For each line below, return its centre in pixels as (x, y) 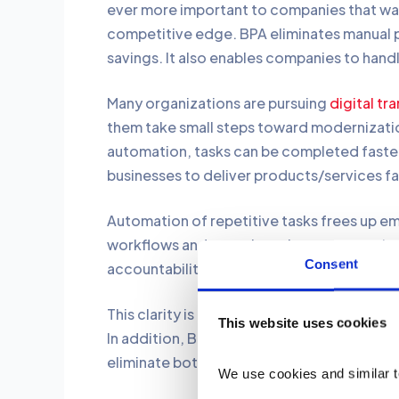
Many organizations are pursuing (218, 103)
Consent (331, 264)
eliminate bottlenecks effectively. (226, 362)
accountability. (161, 269)
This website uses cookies (302, 322)
